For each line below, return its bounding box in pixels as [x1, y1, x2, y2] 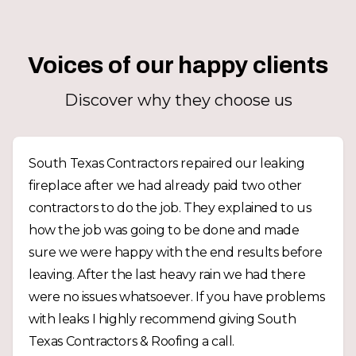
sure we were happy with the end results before [29, 245, 323, 260]
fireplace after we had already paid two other [29, 178, 302, 193]
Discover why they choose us [64, 91, 292, 110]
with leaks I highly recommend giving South [29, 311, 296, 327]
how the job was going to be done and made [29, 222, 300, 238]
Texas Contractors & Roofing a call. [29, 334, 234, 349]
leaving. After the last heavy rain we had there [29, 267, 306, 282]
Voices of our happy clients [28, 52, 328, 78]
